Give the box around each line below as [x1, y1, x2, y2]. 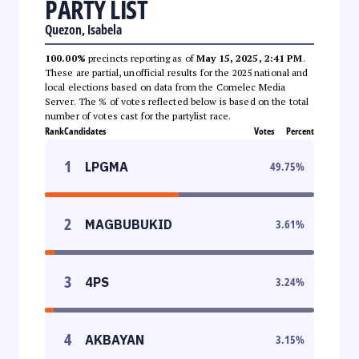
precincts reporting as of [85, 51, 197, 64]
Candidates [64, 123, 106, 138]
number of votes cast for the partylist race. [45, 109, 232, 122]
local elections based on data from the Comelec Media [45, 80, 286, 93]
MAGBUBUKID [85, 216, 172, 232]
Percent [286, 123, 314, 138]
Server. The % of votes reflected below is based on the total [45, 95, 309, 107]
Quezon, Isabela [45, 20, 122, 38]
